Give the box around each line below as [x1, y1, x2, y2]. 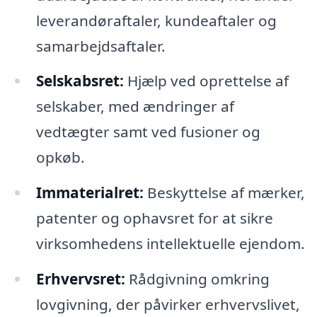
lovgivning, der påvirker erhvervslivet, [35, 294, 300, 315]
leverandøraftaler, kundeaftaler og [35, 10, 277, 30]
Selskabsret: [35, 71, 124, 91]
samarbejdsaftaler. [35, 35, 166, 56]
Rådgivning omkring [125, 269, 270, 289]
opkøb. [35, 147, 85, 168]
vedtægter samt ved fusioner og [35, 122, 260, 142]
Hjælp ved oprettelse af [123, 71, 289, 91]
